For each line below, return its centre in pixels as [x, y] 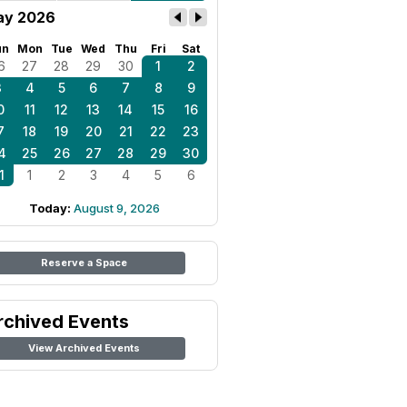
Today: [51, 208]
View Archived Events [84, 348]
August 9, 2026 [117, 208]
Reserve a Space [84, 263]
